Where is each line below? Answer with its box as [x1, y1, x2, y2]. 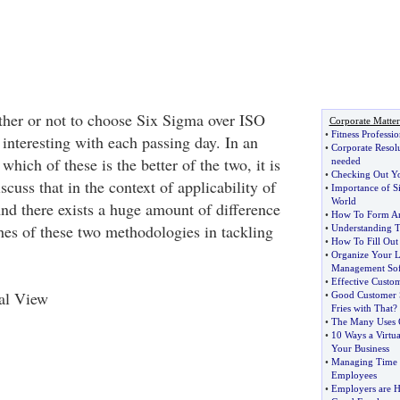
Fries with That [330, 303, 393, 313]
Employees [330, 370, 377, 380]
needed [330, 155, 361, 166]
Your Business [330, 343, 389, 354]
